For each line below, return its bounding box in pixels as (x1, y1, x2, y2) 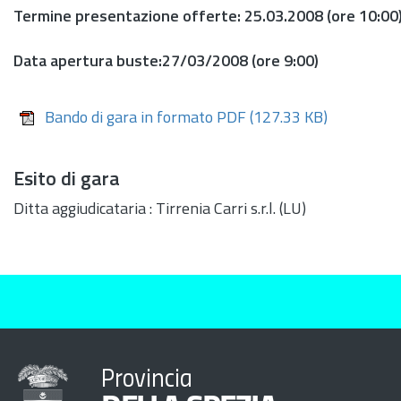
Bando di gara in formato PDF (45, 109, 246, 127)
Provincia (101, 367, 192, 393)
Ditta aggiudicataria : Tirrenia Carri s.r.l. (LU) (13, 201, 306, 218)
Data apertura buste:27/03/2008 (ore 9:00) (13, 54, 319, 71)
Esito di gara (13, 170, 120, 191)
